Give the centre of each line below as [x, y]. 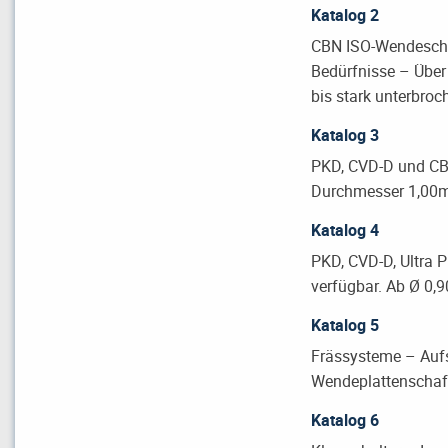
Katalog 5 [345, 324]
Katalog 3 [345, 134]
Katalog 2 [345, 14]
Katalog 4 [345, 229]
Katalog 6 [345, 419]
